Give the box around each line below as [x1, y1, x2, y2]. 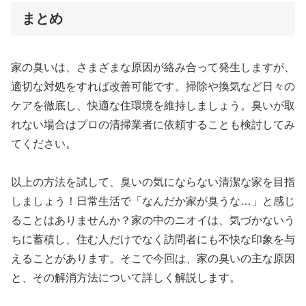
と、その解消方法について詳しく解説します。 [11, 272, 240, 284]
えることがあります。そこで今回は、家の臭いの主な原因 [11, 253, 295, 265]
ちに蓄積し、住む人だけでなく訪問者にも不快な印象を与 [11, 234, 295, 246]
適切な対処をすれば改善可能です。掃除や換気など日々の [11, 80, 295, 92]
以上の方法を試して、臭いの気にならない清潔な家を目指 [11, 176, 295, 189]
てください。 [11, 137, 76, 150]
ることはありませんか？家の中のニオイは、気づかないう [11, 214, 295, 227]
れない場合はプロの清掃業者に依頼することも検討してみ [11, 118, 295, 130]
